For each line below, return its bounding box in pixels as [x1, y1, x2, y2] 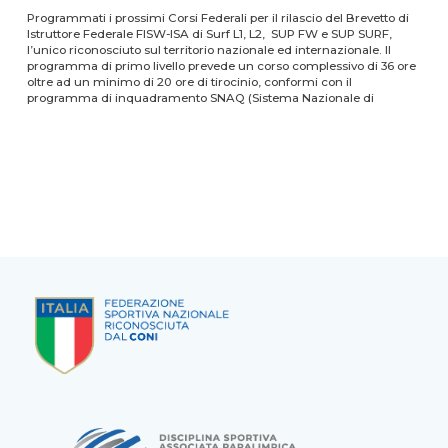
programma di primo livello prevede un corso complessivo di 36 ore [26, 58, 416, 73]
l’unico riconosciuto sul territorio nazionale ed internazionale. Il [26, 42, 391, 57]
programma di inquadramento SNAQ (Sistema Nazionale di [26, 90, 374, 105]
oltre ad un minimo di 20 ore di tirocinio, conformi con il [26, 74, 352, 89]
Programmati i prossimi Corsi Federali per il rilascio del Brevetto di [26, 10, 409, 25]
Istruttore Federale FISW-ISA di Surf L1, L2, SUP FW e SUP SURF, [26, 26, 392, 41]
